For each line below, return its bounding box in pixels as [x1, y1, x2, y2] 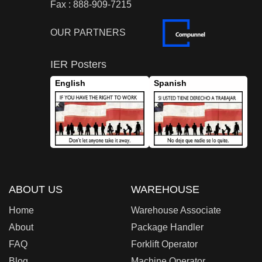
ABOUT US [9, 183, 63, 195]
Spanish [153, 78, 187, 88]
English [55, 78, 86, 88]
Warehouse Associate [131, 205, 221, 215]
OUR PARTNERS [50, 27, 126, 38]
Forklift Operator [131, 239, 198, 249]
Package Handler [131, 222, 204, 232]
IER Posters [50, 58, 107, 71]
